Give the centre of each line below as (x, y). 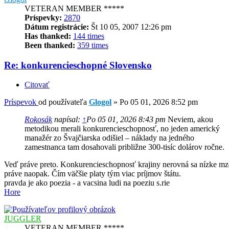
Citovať (37, 85)
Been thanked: (50, 45)
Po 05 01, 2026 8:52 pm (159, 102)
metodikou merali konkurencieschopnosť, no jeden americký (122, 129)
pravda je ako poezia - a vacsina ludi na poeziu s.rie (87, 183)
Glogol (100, 102)
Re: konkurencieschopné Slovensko (78, 65)
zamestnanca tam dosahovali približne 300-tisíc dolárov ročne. (124, 147)
